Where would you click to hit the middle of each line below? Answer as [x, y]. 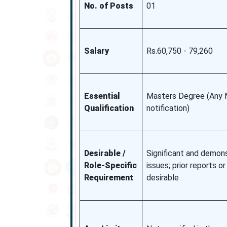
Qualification [109, 108]
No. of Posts [108, 6]
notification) [168, 108]
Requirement [108, 178]
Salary [96, 51]
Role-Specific [110, 165]
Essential [102, 96]
